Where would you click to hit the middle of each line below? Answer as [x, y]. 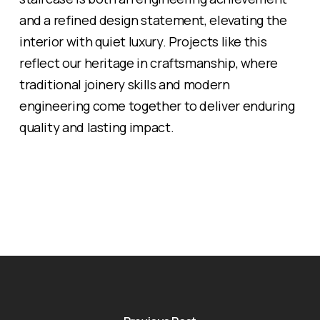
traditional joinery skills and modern [124, 84]
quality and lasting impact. [96, 127]
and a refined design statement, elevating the [153, 20]
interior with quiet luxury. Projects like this [143, 41]
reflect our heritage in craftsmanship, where [149, 62]
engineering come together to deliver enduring [157, 105]
